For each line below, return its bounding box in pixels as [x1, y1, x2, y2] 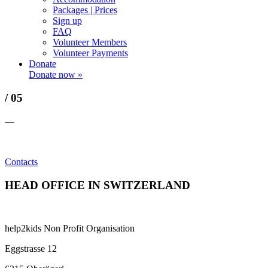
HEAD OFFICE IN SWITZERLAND [5, 178, 190, 191]
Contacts [5, 156, 38, 167]
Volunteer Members [53, 37, 127, 48]
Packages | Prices [53, 5, 117, 16]
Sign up [53, 16, 82, 26]
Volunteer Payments [53, 48, 128, 59]
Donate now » [29, 69, 83, 80]
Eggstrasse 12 [5, 243, 57, 254]
